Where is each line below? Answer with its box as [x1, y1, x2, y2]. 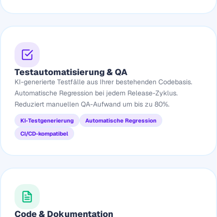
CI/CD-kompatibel [20, 129, 68, 137]
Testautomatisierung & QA [14, 66, 127, 77]
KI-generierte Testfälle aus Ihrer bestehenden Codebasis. [14, 77, 192, 86]
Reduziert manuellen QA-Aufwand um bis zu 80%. [14, 99, 170, 108]
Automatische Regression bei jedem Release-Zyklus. [14, 88, 178, 97]
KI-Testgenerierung [20, 116, 74, 124]
